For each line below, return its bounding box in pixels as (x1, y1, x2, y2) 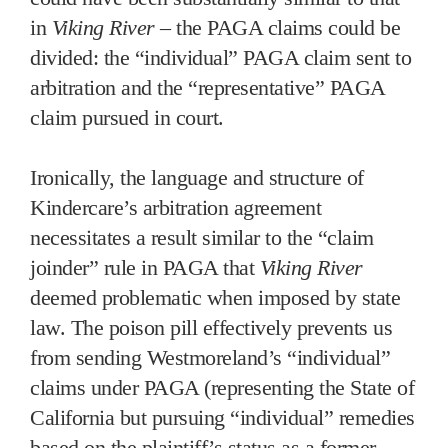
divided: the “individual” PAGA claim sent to (30, 44, 411, 70)
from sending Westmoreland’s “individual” (30, 344, 390, 370)
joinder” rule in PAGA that (30, 254, 260, 280)
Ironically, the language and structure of (30, 164, 364, 190)
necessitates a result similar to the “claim (30, 224, 374, 250)
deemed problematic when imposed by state (30, 284, 400, 310)
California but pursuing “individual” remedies (30, 404, 415, 430)
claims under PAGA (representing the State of (30, 374, 414, 400)
